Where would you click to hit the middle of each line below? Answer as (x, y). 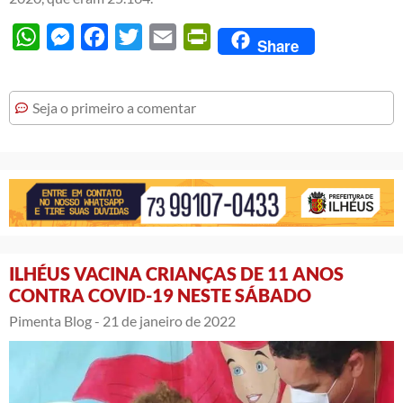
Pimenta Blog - (54, 321)
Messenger (108, 37)
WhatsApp (73, 37)
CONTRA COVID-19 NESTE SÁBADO (160, 296)
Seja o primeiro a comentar (114, 108)
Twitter (165, 37)
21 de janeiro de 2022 (169, 321)
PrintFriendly (252, 37)
